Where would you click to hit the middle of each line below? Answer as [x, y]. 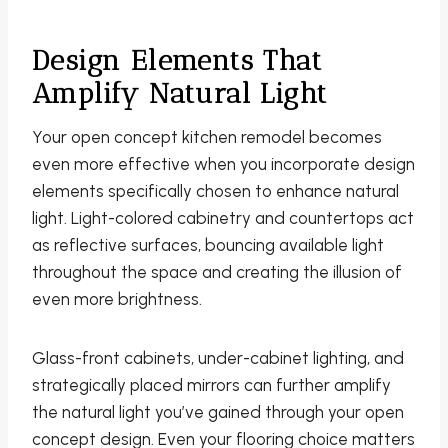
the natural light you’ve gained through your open [218, 412]
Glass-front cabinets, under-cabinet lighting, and [218, 358]
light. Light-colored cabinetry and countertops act [223, 218]
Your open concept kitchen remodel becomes [207, 137]
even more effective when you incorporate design [223, 164]
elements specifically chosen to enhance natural [215, 191]
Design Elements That [177, 61]
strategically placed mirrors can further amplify [211, 385]
